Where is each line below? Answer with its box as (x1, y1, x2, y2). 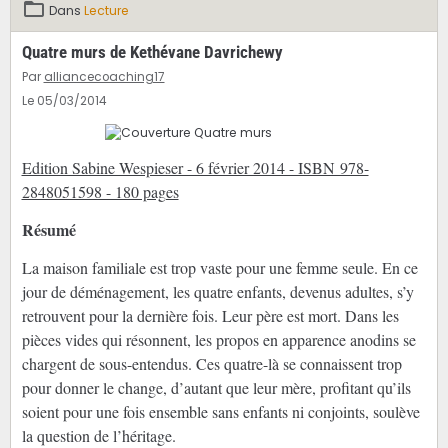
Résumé (21, 218, 76, 242)
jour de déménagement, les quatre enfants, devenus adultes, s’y (21, 281, 414, 303)
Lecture (83, 2, 129, 20)
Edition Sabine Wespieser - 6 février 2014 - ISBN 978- (21, 157, 369, 179)
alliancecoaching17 (43, 69, 165, 86)
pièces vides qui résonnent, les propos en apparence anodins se (21, 329, 416, 351)
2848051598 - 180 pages (21, 181, 179, 203)
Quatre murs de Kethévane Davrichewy (21, 42, 283, 63)
